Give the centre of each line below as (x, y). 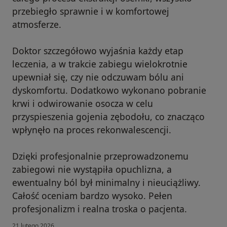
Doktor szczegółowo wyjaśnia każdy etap (98, 50)
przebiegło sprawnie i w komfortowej (91, 11)
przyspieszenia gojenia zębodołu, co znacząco (108, 116)
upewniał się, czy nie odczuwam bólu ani (98, 77)
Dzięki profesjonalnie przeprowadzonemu (100, 156)
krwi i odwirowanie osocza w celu (83, 103)
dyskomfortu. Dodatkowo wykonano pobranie (109, 90)
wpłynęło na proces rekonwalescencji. (92, 129)
